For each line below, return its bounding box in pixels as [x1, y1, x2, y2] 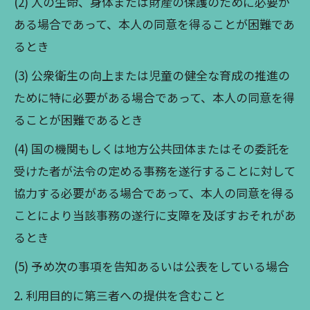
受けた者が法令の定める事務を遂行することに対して [14, 162, 295, 179]
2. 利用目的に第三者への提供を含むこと [14, 286, 226, 304]
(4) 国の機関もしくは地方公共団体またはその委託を [14, 140, 290, 157]
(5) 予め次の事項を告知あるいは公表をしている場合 [14, 257, 289, 275]
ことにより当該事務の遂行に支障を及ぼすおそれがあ [14, 206, 296, 224]
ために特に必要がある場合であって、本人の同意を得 [14, 89, 295, 106]
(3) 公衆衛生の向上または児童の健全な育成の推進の [14, 66, 290, 84]
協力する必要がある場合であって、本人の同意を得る [14, 184, 295, 201]
